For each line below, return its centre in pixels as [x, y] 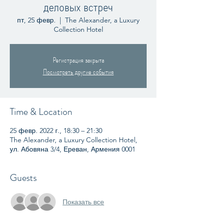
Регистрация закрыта [78, 60]
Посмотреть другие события [78, 72]
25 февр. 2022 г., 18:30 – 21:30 [56, 131]
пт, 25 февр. [36, 20]
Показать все [83, 202]
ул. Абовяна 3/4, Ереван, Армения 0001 [73, 149]
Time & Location [41, 112]
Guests [23, 178]
